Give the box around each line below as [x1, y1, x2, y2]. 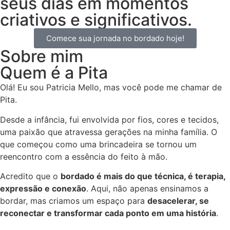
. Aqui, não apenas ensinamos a [86, 183, 208, 194]
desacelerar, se [147, 196, 209, 206]
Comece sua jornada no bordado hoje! [46, 33, 184, 44]
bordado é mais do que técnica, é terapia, [61, 171, 225, 182]
